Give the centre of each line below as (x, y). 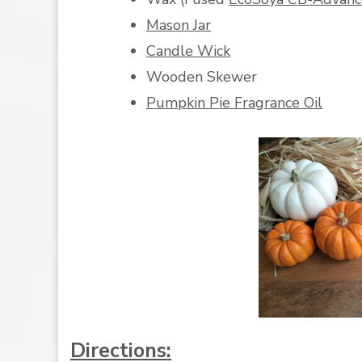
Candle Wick (188, 51)
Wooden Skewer (202, 76)
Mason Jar (179, 25)
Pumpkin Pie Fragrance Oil (234, 102)
